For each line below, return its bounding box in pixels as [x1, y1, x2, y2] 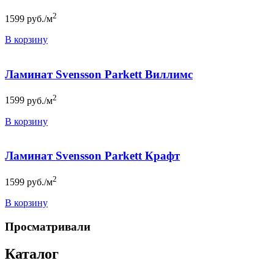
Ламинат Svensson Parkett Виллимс [5, 67, 193, 81]
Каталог [5, 246, 59, 262]
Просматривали [5, 220, 91, 234]
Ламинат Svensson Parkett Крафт [5, 149, 180, 163]
